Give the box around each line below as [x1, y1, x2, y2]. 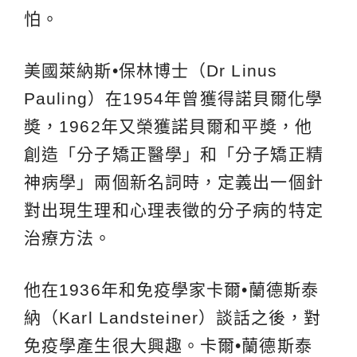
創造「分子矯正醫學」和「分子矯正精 [24, 144, 324, 163]
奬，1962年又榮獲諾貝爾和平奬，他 [24, 116, 312, 135]
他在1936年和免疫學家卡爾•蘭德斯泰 [24, 280, 319, 299]
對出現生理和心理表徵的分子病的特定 [24, 200, 324, 219]
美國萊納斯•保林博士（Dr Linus [24, 61, 277, 80]
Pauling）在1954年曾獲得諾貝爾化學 [24, 88, 324, 108]
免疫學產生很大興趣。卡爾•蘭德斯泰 [24, 335, 312, 355]
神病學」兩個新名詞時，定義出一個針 [24, 172, 324, 191]
